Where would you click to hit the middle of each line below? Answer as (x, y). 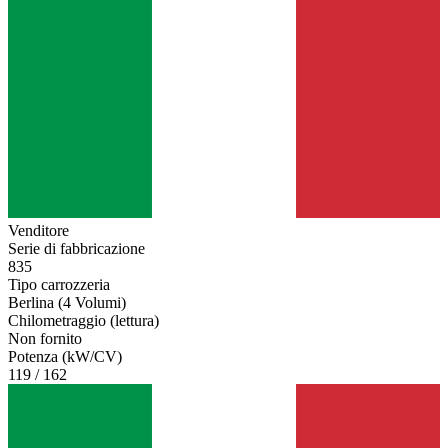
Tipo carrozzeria (59, 285)
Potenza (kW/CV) (65, 357)
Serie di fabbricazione (76, 249)
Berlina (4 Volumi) (67, 303)
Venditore (38, 231)
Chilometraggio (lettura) (83, 321)
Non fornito (45, 339)
